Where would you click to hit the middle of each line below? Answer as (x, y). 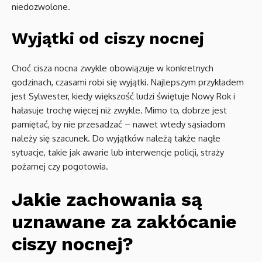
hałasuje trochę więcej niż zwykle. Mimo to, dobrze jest (119, 111)
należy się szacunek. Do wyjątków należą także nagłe (116, 139)
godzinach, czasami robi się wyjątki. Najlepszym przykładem (128, 82)
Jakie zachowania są (107, 200)
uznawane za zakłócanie (124, 222)
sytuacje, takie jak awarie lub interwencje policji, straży (118, 153)
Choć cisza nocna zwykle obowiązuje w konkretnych (113, 68)
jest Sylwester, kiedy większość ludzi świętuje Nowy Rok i (123, 96)
